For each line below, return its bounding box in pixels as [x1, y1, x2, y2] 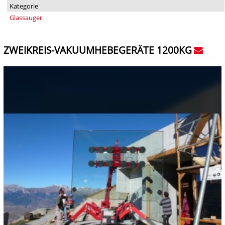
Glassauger [9, 13, 42, 23]
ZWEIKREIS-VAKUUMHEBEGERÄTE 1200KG [4, 43, 192, 57]
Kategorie [9, 2, 38, 11]
